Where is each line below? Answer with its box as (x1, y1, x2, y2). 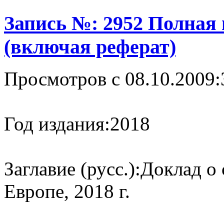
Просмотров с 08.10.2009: (4, 68, 220, 90)
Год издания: (4, 113, 110, 135)
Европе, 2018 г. (4, 180, 130, 202)
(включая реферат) (4, 35, 176, 58)
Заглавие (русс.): (4, 158, 140, 180)
